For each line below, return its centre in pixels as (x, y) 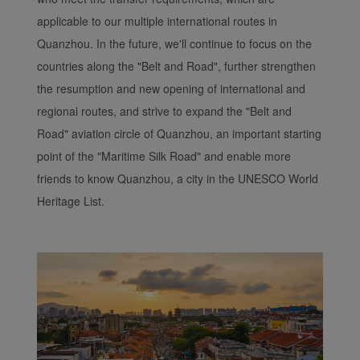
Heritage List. (71, 201)
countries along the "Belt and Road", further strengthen (176, 66)
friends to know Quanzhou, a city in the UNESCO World (178, 178)
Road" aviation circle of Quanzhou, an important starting (179, 133)
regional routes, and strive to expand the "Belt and (164, 111)
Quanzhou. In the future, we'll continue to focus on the (174, 43)
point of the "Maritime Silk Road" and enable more (164, 156)
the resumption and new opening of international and (171, 88)
